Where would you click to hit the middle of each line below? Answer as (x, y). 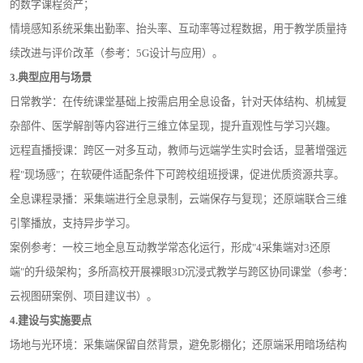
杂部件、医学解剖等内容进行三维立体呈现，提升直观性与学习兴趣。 (173, 126)
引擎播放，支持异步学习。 (73, 224)
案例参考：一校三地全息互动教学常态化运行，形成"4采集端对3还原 (170, 248)
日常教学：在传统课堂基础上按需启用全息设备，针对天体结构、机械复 (178, 102)
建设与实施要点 (54, 321)
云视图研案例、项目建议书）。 (83, 297)
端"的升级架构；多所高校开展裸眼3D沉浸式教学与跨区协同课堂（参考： (181, 272)
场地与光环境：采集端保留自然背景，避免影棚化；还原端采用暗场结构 (178, 345)
